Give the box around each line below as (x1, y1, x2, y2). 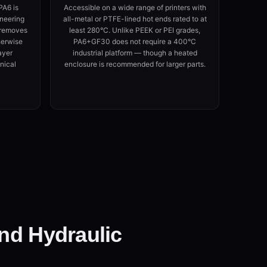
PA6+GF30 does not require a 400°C (73, 37, 196, 46)
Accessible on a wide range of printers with (63, 3, 206, 12)
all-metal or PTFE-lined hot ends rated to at (63, 14, 207, 23)
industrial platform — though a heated (72, 48, 197, 57)
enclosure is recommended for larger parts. (64, 60, 206, 69)
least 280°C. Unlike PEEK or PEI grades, (69, 26, 200, 35)
